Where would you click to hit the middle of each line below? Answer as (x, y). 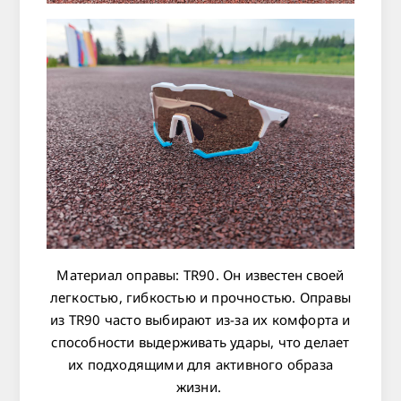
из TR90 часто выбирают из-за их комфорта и (200, 320)
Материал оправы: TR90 (136, 275)
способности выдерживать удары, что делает (200, 342)
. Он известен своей (280, 275)
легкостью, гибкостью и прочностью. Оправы (200, 298)
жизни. (200, 387)
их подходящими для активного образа (200, 365)
